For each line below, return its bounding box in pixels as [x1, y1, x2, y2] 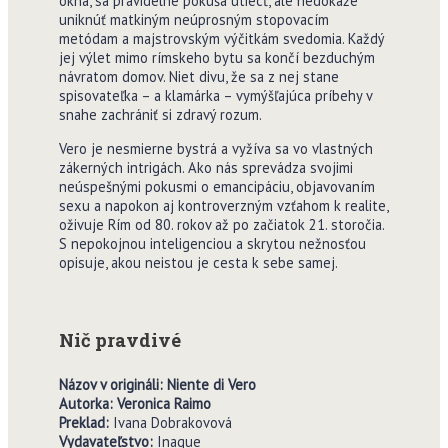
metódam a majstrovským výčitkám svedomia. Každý [58, 29, 384, 49]
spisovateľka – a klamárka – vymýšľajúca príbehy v [58, 86, 372, 106]
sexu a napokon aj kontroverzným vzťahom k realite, [58, 195, 388, 215]
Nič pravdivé [58, 327, 181, 352]
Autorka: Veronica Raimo [58, 393, 211, 413]
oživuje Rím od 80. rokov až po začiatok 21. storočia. [58, 214, 384, 234]
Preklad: [58, 412, 113, 432]
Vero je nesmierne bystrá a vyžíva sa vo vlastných [58, 138, 373, 158]
